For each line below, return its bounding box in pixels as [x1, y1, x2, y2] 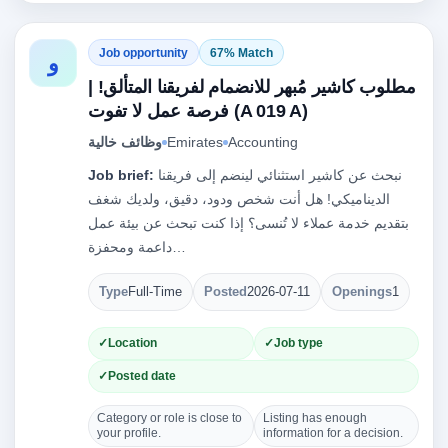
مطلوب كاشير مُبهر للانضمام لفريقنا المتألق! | [88, 77, 416, 97]
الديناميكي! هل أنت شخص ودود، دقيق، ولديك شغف [88, 191, 390, 207]
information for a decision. [262, 426, 403, 440]
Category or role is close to [97, 411, 242, 425]
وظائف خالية [88, 134, 162, 150]
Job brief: [88, 167, 154, 183]
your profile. [97, 426, 161, 440]
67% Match [210, 45, 273, 60]
